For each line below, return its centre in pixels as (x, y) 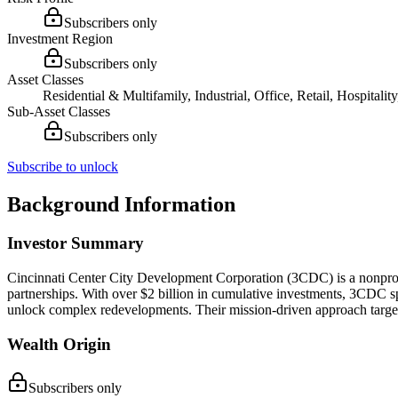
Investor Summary (76, 243)
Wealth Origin (59, 344)
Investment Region (60, 38)
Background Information (121, 204)
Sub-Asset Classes (59, 111)
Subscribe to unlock (63, 166)
